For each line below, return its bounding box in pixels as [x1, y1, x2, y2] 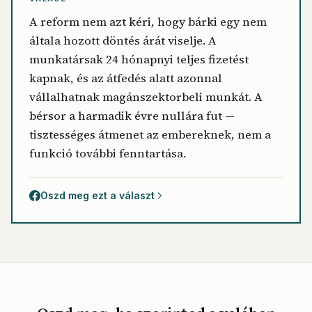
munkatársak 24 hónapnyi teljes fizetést [29, 52, 249, 68]
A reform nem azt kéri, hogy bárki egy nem [29, 14, 267, 30]
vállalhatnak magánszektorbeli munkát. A [29, 89, 263, 105]
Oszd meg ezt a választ [40, 189, 155, 201]
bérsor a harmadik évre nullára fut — [29, 108, 235, 124]
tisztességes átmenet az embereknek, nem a [29, 127, 271, 143]
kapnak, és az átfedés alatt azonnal [29, 70, 222, 86]
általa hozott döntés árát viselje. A [29, 33, 217, 49]
